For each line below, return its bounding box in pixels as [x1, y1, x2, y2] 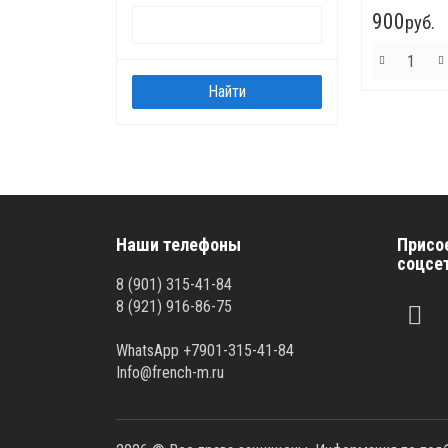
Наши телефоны [115, 234, 241, 255]
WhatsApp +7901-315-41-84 [115, 341, 294, 360]
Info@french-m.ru [115, 363, 224, 382]
